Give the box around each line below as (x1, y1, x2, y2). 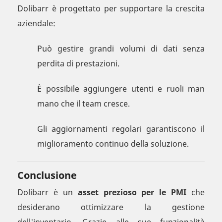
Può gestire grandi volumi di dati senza (37, 43, 205, 55)
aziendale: (17, 18, 55, 29)
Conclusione (17, 168, 77, 182)
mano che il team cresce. (37, 98, 130, 110)
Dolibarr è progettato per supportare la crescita (17, 3, 205, 14)
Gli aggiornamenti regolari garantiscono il (37, 123, 205, 135)
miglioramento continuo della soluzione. (37, 138, 189, 150)
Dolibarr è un (17, 187, 78, 198)
